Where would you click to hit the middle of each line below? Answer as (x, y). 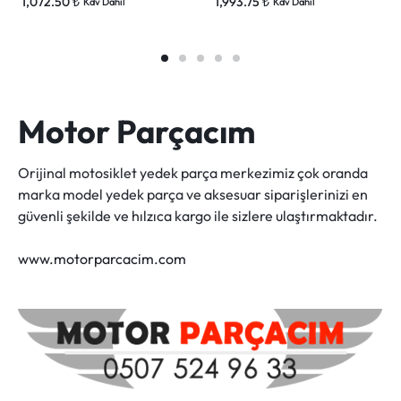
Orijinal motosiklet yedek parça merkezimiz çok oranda (193, 173)
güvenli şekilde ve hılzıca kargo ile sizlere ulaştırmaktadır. (198, 216)
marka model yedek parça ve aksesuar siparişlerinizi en (193, 194)
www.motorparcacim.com (102, 259)
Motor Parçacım (137, 131)
